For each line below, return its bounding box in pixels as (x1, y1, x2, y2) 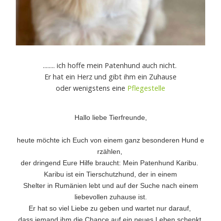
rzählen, (97, 147, 124, 156)
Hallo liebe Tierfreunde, (74, 113, 147, 122)
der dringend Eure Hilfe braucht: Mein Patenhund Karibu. (21, 159, 200, 167)
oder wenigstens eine (56, 83, 127, 93)
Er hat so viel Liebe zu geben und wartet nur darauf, (28, 204, 193, 213)
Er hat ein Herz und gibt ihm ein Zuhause (44, 72, 177, 81)
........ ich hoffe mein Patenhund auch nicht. (42, 60, 179, 70)
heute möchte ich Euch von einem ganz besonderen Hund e (17, 136, 204, 145)
